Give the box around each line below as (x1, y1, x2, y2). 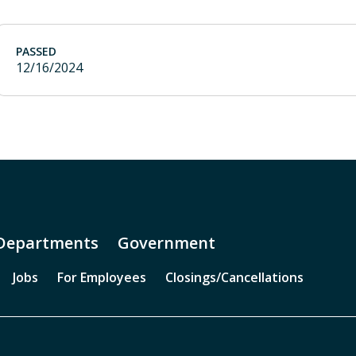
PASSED (16, 44, 56, 59)
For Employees (57, 269, 146, 286)
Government (118, 232, 215, 253)
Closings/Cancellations (165, 269, 304, 286)
